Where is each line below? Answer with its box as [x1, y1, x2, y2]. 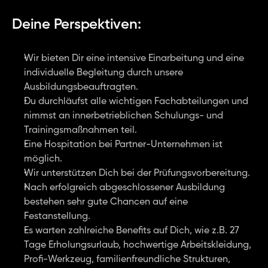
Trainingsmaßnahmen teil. [24, 126, 137, 135]
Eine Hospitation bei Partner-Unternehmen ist [24, 140, 223, 150]
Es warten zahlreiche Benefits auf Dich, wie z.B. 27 [24, 226, 239, 236]
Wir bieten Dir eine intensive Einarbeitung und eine [24, 54, 244, 63]
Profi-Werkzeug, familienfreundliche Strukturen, [24, 255, 230, 264]
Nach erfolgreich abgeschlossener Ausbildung [24, 183, 225, 193]
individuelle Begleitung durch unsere [24, 68, 183, 78]
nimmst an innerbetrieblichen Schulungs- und [24, 111, 223, 121]
